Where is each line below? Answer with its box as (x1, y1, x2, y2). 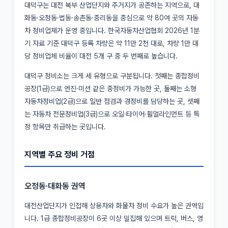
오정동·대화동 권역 (24, 181, 85, 191)
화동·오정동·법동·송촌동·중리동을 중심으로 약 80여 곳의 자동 (24, 14, 198, 22)
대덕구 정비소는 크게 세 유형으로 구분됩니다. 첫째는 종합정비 (24, 72, 199, 80)
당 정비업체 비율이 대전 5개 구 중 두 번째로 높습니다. (24, 52, 178, 60)
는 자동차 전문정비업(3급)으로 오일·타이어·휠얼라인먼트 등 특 (24, 110, 199, 118)
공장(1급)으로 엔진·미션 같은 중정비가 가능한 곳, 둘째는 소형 (24, 84, 196, 93)
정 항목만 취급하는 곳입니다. (24, 123, 106, 131)
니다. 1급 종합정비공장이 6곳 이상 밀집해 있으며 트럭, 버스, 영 (24, 214, 203, 222)
